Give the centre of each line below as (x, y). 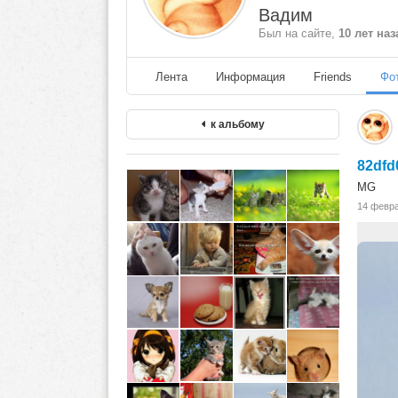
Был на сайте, (298, 33)
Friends (333, 76)
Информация (251, 76)
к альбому (235, 124)
